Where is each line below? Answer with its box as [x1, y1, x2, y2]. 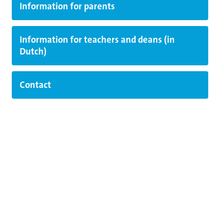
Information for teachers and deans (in [20, 33, 175, 46]
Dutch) [20, 45, 47, 57]
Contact [20, 79, 51, 91]
